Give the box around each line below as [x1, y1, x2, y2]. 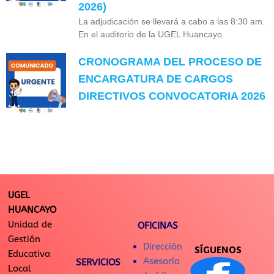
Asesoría [143, 256, 180, 267]
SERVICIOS [75, 257, 120, 268]
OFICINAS [138, 220, 178, 232]
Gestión [8, 234, 40, 245]
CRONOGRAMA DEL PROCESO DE [78, 55, 262, 68]
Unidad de [8, 219, 52, 231]
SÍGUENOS [194, 243, 242, 256]
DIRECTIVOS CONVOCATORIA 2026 [78, 89, 266, 102]
